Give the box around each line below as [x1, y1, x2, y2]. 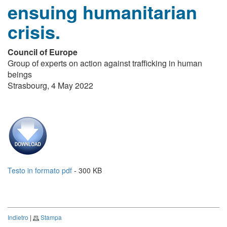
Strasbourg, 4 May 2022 [8, 80, 93, 91]
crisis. [8, 18, 60, 45]
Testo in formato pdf [8, 165, 72, 175]
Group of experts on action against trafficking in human [8, 57, 202, 69]
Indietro [8, 213, 28, 221]
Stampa [41, 213, 62, 221]
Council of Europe [8, 46, 78, 58]
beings [8, 68, 32, 80]
